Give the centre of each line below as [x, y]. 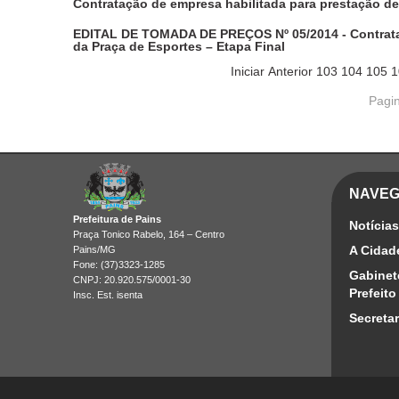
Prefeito [373, 293]
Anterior [290, 71]
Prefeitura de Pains [117, 219]
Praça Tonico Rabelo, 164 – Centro [149, 234]
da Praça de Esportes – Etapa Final [179, 46]
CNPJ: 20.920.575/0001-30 [132, 279]
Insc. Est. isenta [108, 294]
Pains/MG [94, 249]
